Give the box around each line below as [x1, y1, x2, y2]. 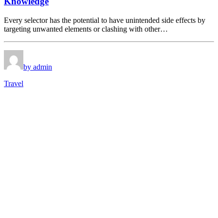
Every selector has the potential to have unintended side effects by [4, 16, 205, 24]
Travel [4, 79, 23, 88]
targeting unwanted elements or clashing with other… [4, 24, 168, 33]
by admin [23, 62, 52, 71]
